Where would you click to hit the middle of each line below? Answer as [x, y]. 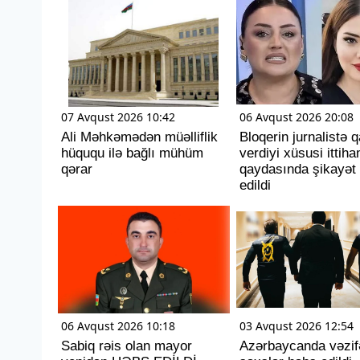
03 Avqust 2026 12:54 [296, 326]
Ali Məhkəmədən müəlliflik [139, 137]
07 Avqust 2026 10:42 [118, 117]
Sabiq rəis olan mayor [127, 346]
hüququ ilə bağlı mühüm [132, 153]
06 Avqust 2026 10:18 [118, 326]
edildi [255, 185]
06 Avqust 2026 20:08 [296, 117]
